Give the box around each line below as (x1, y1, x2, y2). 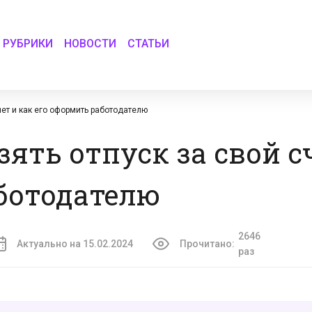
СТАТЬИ (127, 36, 170, 50)
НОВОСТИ (64, 36, 117, 50)
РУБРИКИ (3, 36, 54, 50)
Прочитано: (179, 238, 235, 249)
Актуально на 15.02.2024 (17, 238, 133, 249)
